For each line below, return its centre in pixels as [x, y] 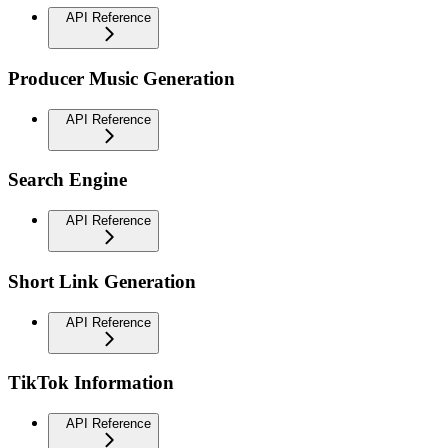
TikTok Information [91, 383]
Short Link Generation [102, 281]
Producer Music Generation [121, 79]
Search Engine [67, 180]
